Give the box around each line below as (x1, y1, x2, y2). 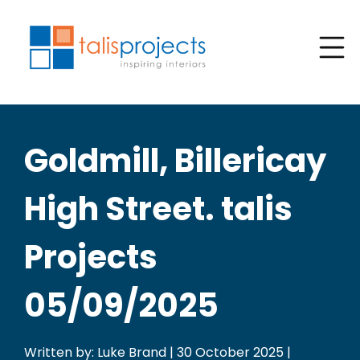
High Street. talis (24, 186, 292, 231)
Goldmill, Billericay (24, 138, 326, 183)
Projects (24, 235, 157, 280)
